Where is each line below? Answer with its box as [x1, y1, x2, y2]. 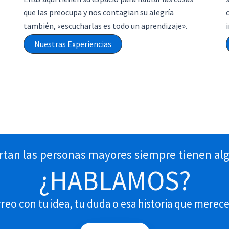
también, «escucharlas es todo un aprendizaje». [24, 20, 187, 31]
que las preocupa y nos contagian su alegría [24, 7, 174, 17]
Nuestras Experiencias [34, 39, 111, 49]
